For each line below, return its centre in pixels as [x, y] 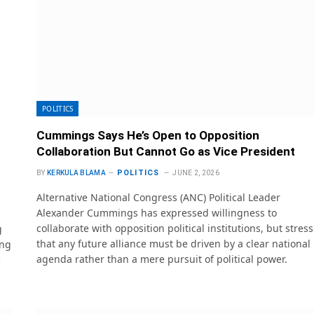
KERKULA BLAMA [76, 173]
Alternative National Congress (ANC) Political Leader [158, 198]
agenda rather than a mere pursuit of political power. [162, 259]
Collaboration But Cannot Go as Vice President [166, 152]
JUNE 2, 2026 [196, 173]
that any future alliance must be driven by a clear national [173, 244]
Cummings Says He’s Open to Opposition [148, 136]
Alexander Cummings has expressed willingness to [157, 213]
